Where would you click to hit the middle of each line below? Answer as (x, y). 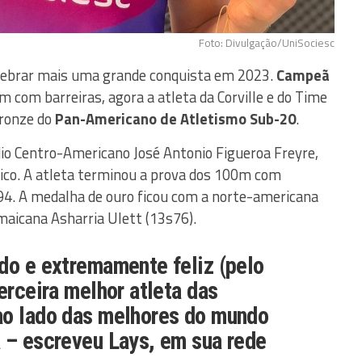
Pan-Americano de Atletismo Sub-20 (175, 118)
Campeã (303, 75)
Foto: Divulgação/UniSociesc (267, 42)
